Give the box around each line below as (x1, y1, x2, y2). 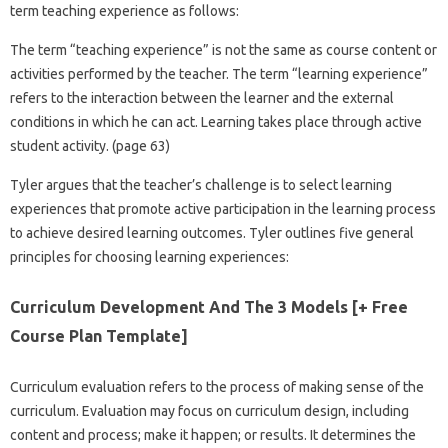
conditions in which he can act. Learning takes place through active (10, 113, 422, 130)
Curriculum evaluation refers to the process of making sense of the (10, 378, 424, 395)
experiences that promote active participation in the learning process (10, 200, 436, 217)
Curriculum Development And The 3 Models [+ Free (10, 297, 408, 316)
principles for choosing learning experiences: (10, 248, 289, 265)
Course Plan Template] (10, 326, 188, 345)
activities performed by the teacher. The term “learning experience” (10, 65, 428, 82)
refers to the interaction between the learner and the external (10, 89, 394, 106)
